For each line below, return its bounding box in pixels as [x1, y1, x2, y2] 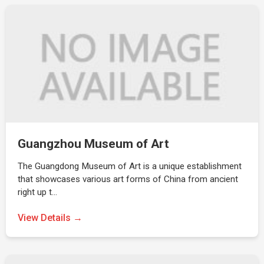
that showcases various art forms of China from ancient [18, 174, 238, 184]
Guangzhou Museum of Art [18, 137, 169, 151]
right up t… [18, 187, 57, 197]
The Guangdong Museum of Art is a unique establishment [18, 161, 242, 171]
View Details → [18, 212, 82, 223]
